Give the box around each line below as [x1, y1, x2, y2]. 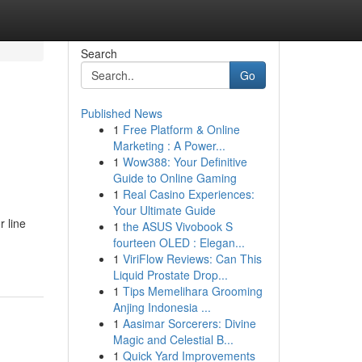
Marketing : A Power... [112, 137, 225, 154]
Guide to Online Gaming [112, 170, 237, 186]
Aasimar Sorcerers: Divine [122, 315, 256, 331]
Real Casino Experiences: [122, 186, 255, 202]
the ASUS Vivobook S [122, 218, 233, 234]
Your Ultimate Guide [112, 202, 216, 218]
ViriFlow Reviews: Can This [122, 250, 262, 267]
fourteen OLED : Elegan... [112, 234, 245, 250]
